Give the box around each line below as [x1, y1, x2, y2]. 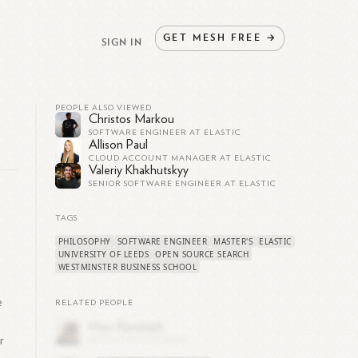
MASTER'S [213, 236, 253, 247]
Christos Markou [88, 113, 174, 125]
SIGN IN [101, 34, 143, 49]
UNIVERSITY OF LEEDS [58, 249, 149, 260]
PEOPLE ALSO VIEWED [54, 104, 152, 112]
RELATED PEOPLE [54, 299, 133, 307]
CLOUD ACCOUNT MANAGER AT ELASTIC [88, 154, 272, 162]
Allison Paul [88, 138, 148, 151]
